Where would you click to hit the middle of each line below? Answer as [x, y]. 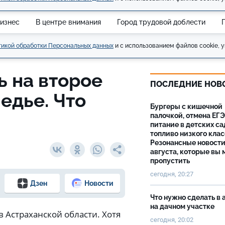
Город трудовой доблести [161, 22]
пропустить [171, 161]
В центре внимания [68, 22]
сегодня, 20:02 [172, 220]
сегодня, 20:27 [172, 174]
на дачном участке [183, 206]
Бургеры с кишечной [186, 106]
